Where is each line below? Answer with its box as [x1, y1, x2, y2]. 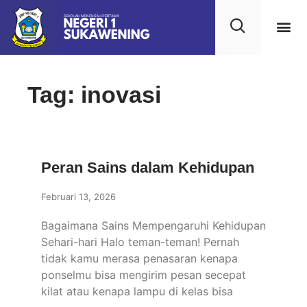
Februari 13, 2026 [41, 191, 116, 202]
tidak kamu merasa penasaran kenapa [41, 251, 238, 265]
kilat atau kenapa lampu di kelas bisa [41, 284, 233, 298]
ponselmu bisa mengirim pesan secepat [41, 268, 246, 282]
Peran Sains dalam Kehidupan [41, 159, 254, 176]
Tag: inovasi [27, 82, 161, 108]
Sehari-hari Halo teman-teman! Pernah [41, 235, 239, 249]
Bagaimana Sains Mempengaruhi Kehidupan [41, 219, 266, 232]
